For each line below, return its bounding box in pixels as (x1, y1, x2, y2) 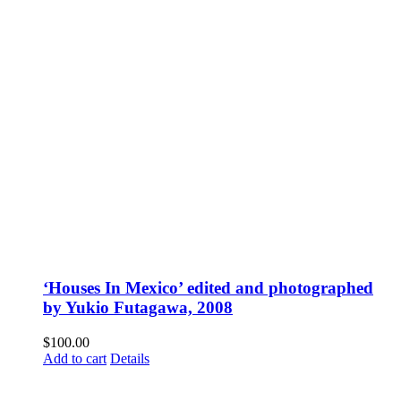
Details (110, 350, 149, 366)
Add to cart (43, 350, 107, 366)
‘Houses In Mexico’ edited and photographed (43, 277, 373, 297)
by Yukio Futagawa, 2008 (43, 297, 233, 317)
